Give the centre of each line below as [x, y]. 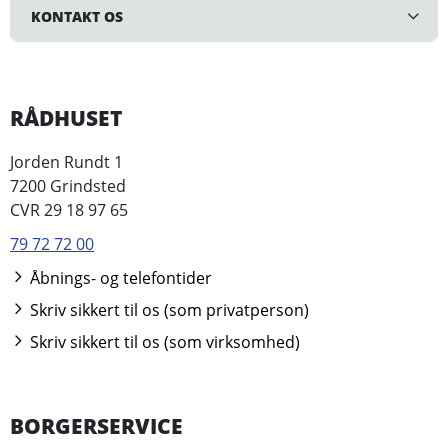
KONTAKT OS [77, 16]
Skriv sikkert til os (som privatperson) [167, 309]
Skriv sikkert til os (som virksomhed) [163, 341]
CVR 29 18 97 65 [69, 209]
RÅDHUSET [66, 117]
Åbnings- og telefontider [119, 277]
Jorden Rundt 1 [66, 161]
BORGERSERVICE [96, 425]
